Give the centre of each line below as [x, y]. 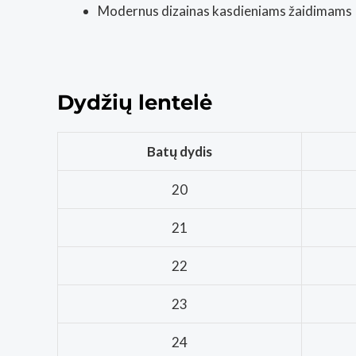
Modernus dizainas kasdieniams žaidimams [225, 10]
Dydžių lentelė [135, 102]
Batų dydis [180, 151]
